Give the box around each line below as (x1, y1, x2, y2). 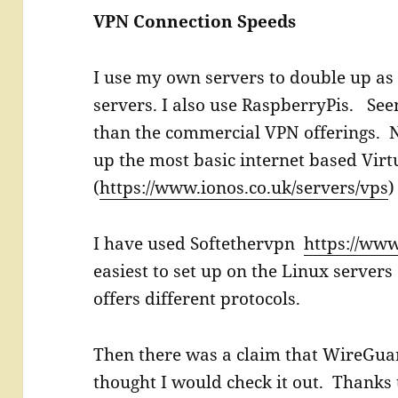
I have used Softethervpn (93, 231, 305, 255)
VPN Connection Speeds (93, 9, 297, 33)
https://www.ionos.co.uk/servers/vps (99, 175, 389, 199)
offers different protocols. (93, 286, 301, 310)
